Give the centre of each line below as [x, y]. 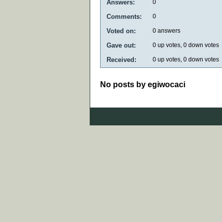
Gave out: [121, 45]
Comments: [124, 16]
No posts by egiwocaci [143, 84]
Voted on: [121, 31]
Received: [121, 59]
